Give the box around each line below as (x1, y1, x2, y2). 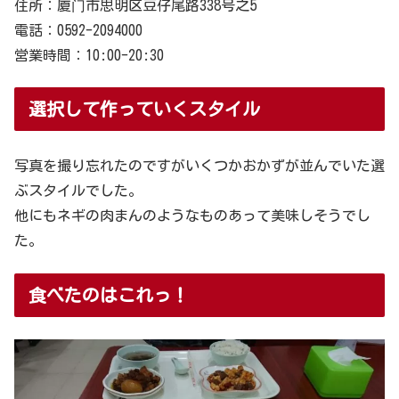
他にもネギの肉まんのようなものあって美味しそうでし (14, 208, 370, 224)
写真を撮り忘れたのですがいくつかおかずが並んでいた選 (14, 159, 385, 174)
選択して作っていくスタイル (28, 100, 260, 118)
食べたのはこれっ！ (28, 285, 189, 304)
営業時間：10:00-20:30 (14, 47, 164, 62)
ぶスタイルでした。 (14, 183, 142, 199)
